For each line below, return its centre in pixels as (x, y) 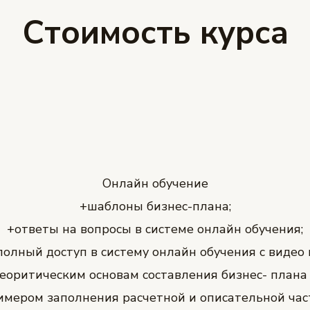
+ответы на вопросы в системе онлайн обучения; (155, 229)
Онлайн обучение (155, 183)
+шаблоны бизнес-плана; (155, 206)
